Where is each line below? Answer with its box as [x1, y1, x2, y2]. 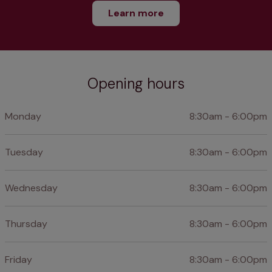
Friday [5, 253, 32, 266]
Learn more [108, 6, 164, 19]
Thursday [5, 217, 47, 230]
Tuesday [5, 145, 43, 158]
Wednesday [5, 181, 58, 194]
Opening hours [87, 73, 185, 93]
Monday [5, 109, 41, 123]
